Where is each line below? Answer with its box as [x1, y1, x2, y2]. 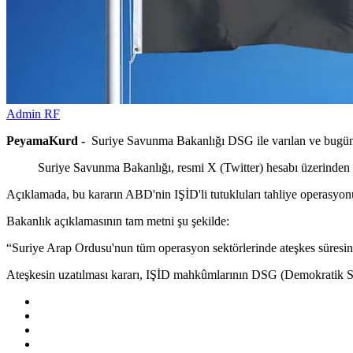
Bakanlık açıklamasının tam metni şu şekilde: [6, 214, 229, 228]
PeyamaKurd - [6, 133, 91, 147]
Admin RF [6, 106, 60, 121]
